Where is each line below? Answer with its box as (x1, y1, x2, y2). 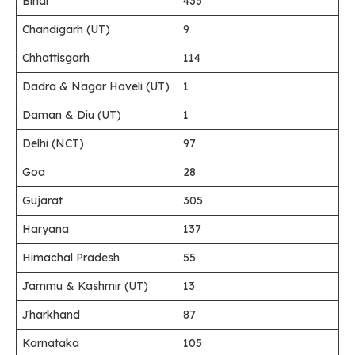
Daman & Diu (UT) (22, 108, 121, 122)
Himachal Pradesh (22, 250, 120, 265)
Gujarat (22, 193, 63, 208)
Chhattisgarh (22, 51, 90, 65)
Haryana (22, 222, 69, 236)
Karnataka (22, 336, 79, 350)
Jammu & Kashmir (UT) (22, 279, 148, 293)
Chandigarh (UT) (22, 22, 110, 36)
